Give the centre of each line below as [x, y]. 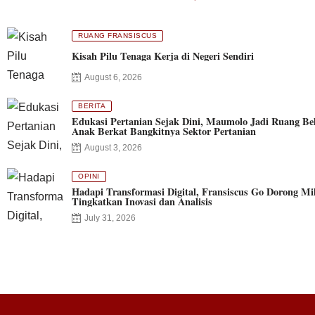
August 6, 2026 [113, 77]
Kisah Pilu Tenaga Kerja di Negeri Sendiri [163, 56]
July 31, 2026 [110, 218]
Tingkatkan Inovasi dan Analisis [142, 201]
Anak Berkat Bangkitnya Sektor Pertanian [164, 131]
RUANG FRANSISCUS [117, 35]
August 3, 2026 [113, 147]
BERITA [92, 105]
